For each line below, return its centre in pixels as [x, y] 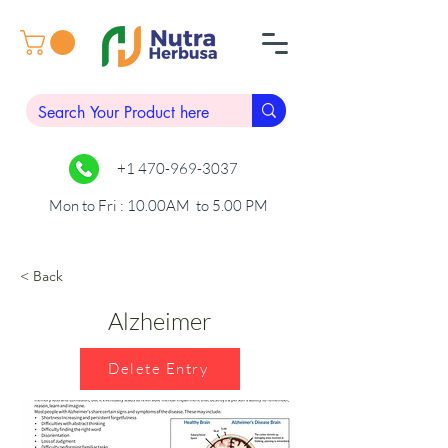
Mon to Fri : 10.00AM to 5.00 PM [158, 205]
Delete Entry [158, 369]
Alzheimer [160, 320]
